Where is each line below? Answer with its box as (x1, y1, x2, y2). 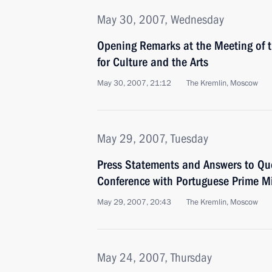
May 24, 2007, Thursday (97, 250, 212, 265)
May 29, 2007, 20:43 (97, 197, 171, 208)
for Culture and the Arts (97, 55, 208, 69)
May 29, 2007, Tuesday (97, 131, 208, 146)
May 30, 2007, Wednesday (97, 12, 224, 27)
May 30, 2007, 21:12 (97, 78, 171, 89)
